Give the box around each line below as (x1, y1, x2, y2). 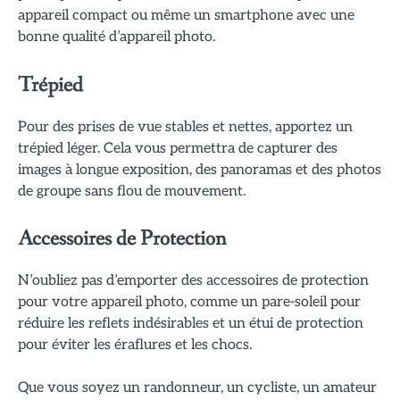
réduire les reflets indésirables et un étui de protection (18, 313, 363, 332)
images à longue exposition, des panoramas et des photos (18, 160, 381, 179)
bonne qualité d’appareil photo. (18, 28, 215, 46)
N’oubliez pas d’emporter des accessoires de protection (18, 271, 369, 289)
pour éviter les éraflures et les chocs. (18, 335, 252, 354)
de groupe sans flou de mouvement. (18, 181, 246, 200)
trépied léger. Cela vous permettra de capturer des (18, 138, 337, 157)
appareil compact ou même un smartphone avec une (18, 6, 354, 25)
